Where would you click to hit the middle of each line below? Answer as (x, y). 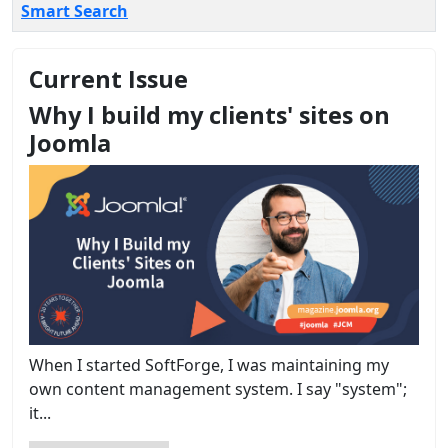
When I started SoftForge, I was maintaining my (209, 364)
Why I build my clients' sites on (209, 115)
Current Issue (108, 79)
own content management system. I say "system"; (218, 388)
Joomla (70, 143)
